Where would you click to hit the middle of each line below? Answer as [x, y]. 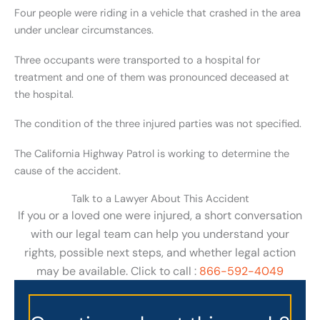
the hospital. [44, 94]
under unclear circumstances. [84, 31]
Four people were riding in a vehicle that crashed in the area [157, 14]
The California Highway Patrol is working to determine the [152, 154]
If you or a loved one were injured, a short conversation [160, 216]
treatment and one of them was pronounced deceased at [152, 77]
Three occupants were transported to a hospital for [137, 60]
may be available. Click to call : [118, 271]
